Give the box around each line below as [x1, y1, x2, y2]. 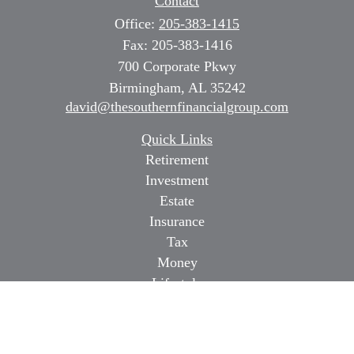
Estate [160, 193, 194, 209]
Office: [115, 16, 159, 32]
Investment [145, 172, 209, 188]
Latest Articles [135, 296, 219, 311]
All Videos [146, 316, 208, 332]
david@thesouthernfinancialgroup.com [66, 99, 288, 115]
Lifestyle [152, 275, 202, 291]
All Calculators [134, 337, 220, 352]
